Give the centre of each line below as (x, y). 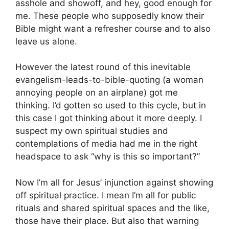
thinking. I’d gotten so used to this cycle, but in (111, 106)
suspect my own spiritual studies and (92, 131)
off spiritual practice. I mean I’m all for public (106, 195)
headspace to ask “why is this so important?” (108, 157)
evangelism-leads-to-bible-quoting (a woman (109, 80)
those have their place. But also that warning (107, 221)
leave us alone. (46, 41)
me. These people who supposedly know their (110, 16)
